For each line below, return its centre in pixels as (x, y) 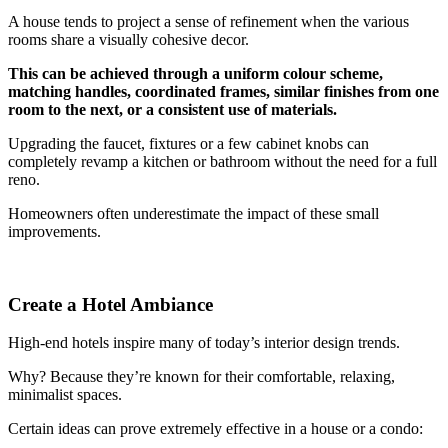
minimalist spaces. (65, 395)
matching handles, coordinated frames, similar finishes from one (223, 91)
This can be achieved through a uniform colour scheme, (195, 73)
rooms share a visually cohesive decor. (128, 39)
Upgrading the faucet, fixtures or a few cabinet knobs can (188, 143)
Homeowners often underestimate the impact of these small (193, 213)
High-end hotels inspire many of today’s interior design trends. (204, 343)
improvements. (54, 231)
